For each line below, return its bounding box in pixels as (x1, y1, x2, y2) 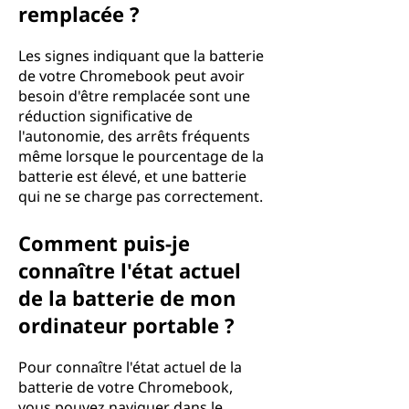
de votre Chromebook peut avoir (18, 66, 245, 86)
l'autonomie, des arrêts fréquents (18, 126, 250, 146)
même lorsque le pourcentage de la (18, 146, 264, 166)
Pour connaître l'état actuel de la (18, 357, 242, 377)
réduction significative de (18, 106, 193, 126)
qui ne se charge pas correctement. (18, 186, 263, 206)
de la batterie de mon (18, 284, 236, 311)
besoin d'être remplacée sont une (18, 86, 250, 106)
